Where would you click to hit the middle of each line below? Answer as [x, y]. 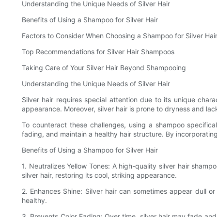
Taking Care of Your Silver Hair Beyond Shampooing [104, 68]
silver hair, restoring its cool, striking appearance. [99, 175]
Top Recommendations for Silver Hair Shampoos [98, 52]
